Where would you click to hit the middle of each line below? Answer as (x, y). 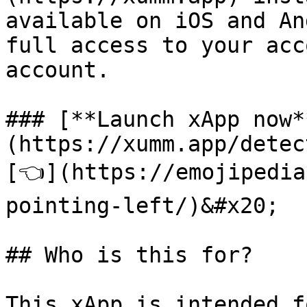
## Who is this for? (129, 255)
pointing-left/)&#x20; (142, 206)
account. (58, 70)
